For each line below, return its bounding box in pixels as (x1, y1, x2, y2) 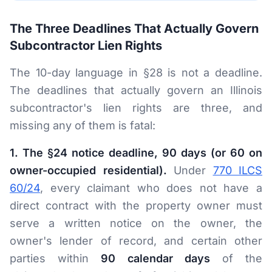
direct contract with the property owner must (10, 199, 262, 212)
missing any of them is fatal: (10, 119, 155, 132)
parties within (10, 252, 101, 265)
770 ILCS (212, 164, 262, 177)
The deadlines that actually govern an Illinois (10, 84, 262, 97)
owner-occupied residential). (10, 164, 167, 177)
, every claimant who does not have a (40, 182, 262, 194)
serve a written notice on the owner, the (10, 217, 262, 229)
